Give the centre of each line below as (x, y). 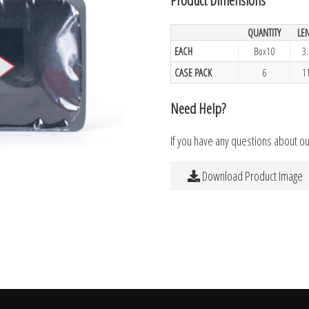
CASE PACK (193, 72)
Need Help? (198, 108)
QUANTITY (264, 32)
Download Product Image (252, 176)
